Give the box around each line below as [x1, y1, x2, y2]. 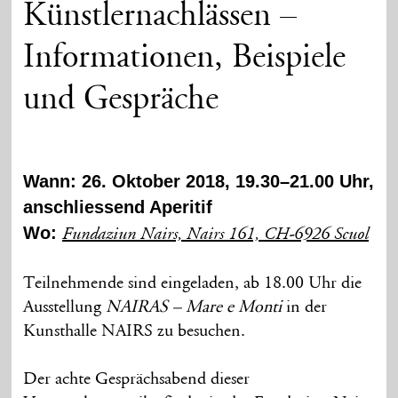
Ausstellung [23, 298, 107, 316]
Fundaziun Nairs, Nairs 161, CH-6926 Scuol [62, 226, 370, 244]
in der [282, 298, 328, 316]
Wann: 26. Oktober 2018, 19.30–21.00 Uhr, [23, 171, 375, 191]
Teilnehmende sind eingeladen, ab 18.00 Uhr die [23, 274, 362, 292]
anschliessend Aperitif [23, 196, 213, 217]
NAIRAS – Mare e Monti [106, 298, 283, 316]
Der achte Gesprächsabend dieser [23, 370, 251, 388]
